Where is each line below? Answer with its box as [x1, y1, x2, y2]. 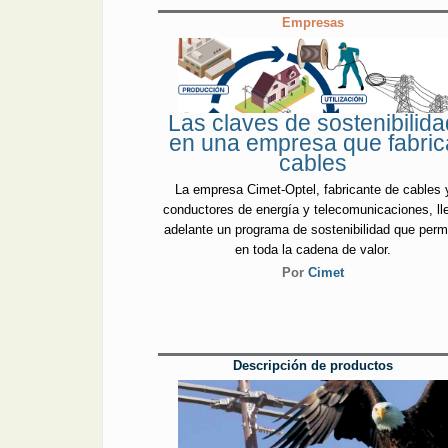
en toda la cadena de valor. [235, 242, 392, 258]
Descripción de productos [233, 357, 394, 373]
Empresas [282, 15, 345, 31]
